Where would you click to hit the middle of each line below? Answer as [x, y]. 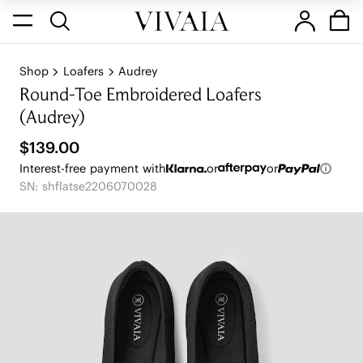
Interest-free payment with [92, 168]
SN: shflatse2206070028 [88, 186]
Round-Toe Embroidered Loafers [141, 96]
